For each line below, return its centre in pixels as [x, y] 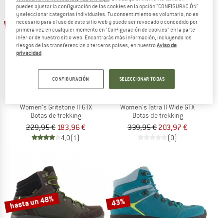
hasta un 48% [32, 202]
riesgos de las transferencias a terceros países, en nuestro [87, 45]
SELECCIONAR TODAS [142, 79]
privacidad [29, 53]
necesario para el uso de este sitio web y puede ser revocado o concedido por [107, 22]
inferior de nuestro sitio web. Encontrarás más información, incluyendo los [104, 37]
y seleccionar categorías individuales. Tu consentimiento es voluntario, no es [108, 14]
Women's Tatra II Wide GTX [157, 107]
